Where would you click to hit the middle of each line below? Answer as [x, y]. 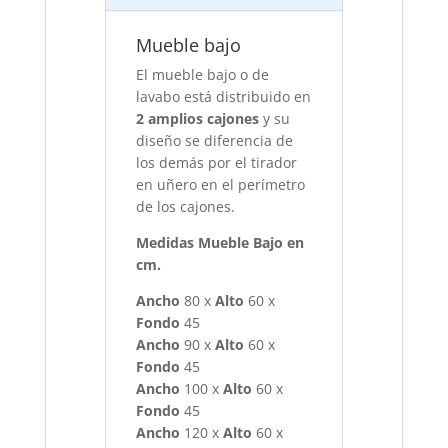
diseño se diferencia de [215, 141]
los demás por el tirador [217, 163]
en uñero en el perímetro [221, 185]
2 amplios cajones [198, 119]
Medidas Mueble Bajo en [220, 243]
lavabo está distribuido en [224, 97]
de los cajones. [186, 207]
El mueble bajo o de [203, 75]
